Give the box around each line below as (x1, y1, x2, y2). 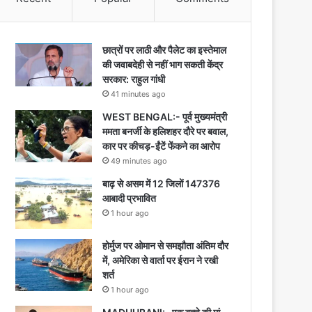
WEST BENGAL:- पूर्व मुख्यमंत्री (102, 110, 228, 123)
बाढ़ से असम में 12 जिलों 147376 (102, 177, 221, 189)
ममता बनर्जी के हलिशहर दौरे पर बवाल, (102, 125, 229, 137)
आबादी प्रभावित (102, 192, 157, 204)
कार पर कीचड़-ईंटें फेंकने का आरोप (102, 139, 221, 152)
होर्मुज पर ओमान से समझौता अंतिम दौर (102, 239, 229, 251)
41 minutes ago (111, 88, 166, 99)
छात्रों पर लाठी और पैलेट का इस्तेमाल (102, 43, 227, 56)
